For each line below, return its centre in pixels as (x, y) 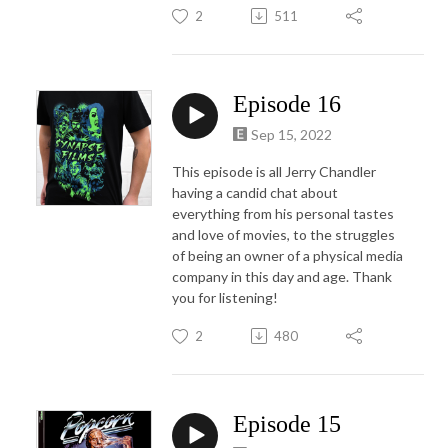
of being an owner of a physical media (287, 255)
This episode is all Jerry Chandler (274, 171)
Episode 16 (287, 103)
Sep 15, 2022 (291, 134)
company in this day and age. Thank (282, 276)
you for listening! (225, 297)
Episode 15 (287, 423)
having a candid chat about (255, 192)
